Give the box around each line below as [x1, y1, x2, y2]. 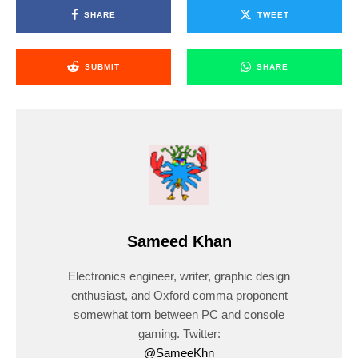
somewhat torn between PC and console [74, 308, 284, 322]
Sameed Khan [126, 233, 232, 251]
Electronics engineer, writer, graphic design [68, 269, 290, 284]
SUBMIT [85, 62, 120, 71]
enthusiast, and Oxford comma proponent [70, 288, 288, 303]
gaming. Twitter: [137, 327, 221, 341]
